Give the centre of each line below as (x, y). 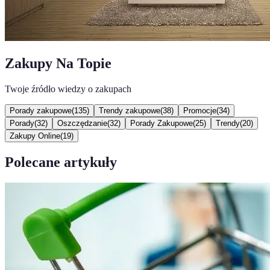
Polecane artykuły (61, 162)
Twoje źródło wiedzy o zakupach (68, 89)
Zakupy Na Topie (58, 63)
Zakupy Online (35, 136)
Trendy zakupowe (130, 110)
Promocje (200, 110)
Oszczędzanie (82, 123)
